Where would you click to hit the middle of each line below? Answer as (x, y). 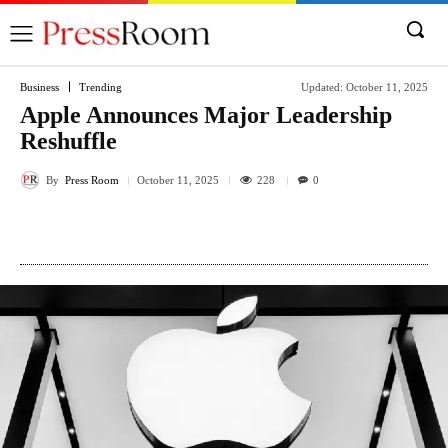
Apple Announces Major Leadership (206, 115)
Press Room (92, 179)
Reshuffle (68, 141)
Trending (100, 86)
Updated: (322, 86)
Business (39, 86)
